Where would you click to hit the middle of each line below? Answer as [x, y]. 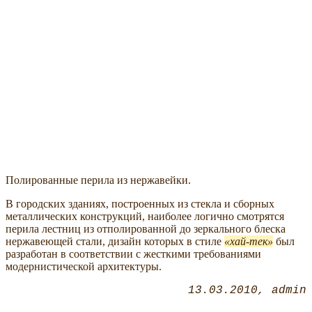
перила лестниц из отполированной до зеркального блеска [146, 229]
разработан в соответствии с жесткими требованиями [133, 254]
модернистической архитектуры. [84, 267]
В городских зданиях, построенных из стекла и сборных [140, 204]
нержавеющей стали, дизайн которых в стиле [115, 242]
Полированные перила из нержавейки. [98, 180]
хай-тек [249, 242]
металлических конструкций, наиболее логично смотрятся [145, 217]
